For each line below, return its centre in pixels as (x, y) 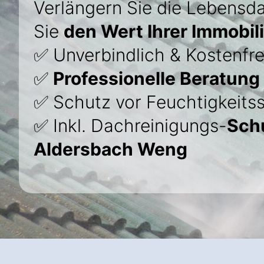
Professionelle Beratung (156, 78)
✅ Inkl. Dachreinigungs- (130, 126)
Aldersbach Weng (110, 149)
